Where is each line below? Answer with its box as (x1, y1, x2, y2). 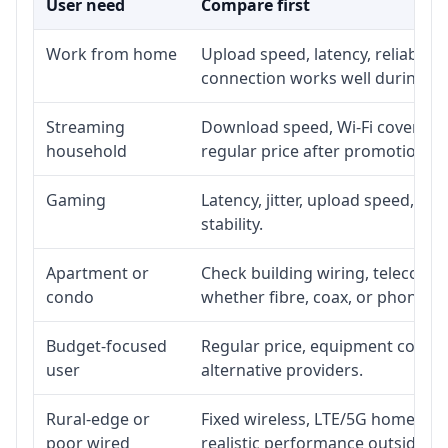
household (46, 139, 127, 162)
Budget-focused (46, 334, 167, 357)
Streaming (46, 115, 125, 138)
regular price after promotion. (201, 139, 430, 162)
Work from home (46, 42, 177, 65)
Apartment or (46, 261, 149, 284)
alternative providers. (201, 358, 363, 381)
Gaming (46, 188, 106, 211)
